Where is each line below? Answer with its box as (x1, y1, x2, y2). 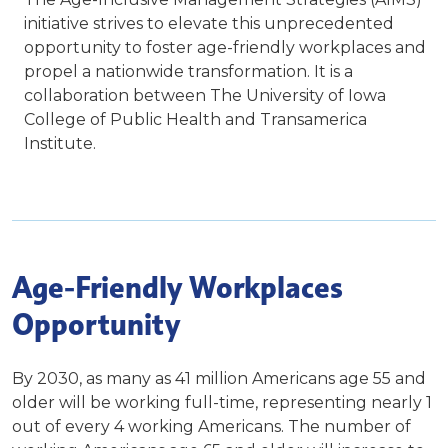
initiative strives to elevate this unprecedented (24, 14, 394, 34)
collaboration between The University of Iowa (24, 86, 386, 106)
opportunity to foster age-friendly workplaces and (24, 38, 426, 58)
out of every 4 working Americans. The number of (12, 417, 411, 437)
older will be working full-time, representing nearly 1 (12, 393, 432, 413)
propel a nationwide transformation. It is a (24, 62, 353, 82)
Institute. (24, 134, 100, 154)
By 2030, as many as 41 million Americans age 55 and (12, 369, 426, 389)
